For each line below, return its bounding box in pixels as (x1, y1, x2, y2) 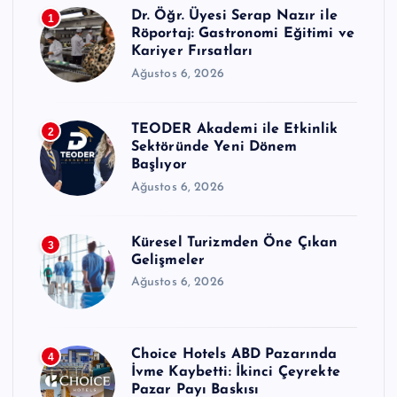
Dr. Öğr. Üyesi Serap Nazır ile (130, 9, 338, 24)
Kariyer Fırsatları (130, 44, 253, 59)
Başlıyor (130, 158, 187, 172)
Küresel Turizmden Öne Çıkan (130, 235, 339, 250)
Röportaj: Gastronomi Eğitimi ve (130, 27, 355, 42)
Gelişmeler (130, 253, 206, 268)
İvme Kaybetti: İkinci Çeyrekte (130, 364, 340, 379)
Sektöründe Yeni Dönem (130, 140, 298, 154)
